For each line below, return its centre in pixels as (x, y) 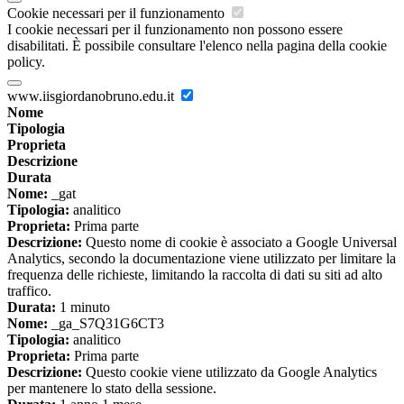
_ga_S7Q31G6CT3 (106, 323)
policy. (26, 61)
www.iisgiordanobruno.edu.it (92, 96)
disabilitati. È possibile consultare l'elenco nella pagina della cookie (197, 45)
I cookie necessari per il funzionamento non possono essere (175, 29)
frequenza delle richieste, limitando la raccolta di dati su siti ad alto (195, 274)
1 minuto (83, 307)
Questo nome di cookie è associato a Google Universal (239, 242)
